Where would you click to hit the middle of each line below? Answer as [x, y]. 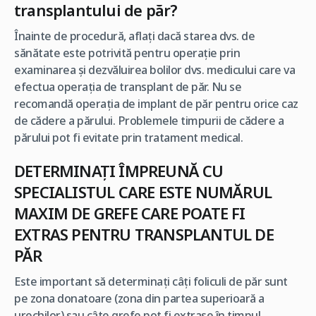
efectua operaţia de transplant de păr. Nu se [128, 87]
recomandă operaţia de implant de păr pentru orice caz [156, 104]
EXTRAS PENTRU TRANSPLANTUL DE [144, 235]
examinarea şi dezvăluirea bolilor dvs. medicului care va [154, 70]
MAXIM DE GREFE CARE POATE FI [130, 213]
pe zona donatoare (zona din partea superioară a [139, 299]
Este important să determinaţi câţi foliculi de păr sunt [151, 282]
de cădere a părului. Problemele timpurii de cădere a [149, 121]
